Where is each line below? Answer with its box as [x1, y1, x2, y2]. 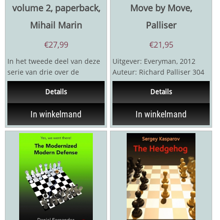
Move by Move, [130, 1, 192, 14]
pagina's [112, 78, 140, 87]
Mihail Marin [30, 19, 82, 31]
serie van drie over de [7, 67, 79, 77]
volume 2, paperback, [12, 1, 100, 14]
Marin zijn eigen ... [7, 88, 69, 98]
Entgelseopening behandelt [7, 78, 98, 87]
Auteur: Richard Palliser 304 [112, 67, 204, 77]
